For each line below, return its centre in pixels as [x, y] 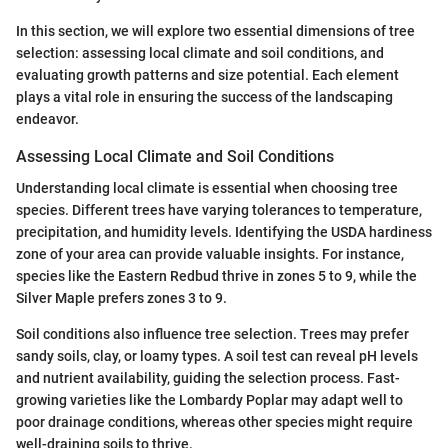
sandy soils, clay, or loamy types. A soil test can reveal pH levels [217, 355]
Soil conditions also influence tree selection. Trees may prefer [212, 333]
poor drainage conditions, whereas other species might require [214, 421]
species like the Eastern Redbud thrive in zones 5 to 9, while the [216, 275]
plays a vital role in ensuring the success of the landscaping [204, 96]
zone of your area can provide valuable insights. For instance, [210, 253]
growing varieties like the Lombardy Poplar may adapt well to [209, 399]
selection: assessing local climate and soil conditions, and [200, 52]
